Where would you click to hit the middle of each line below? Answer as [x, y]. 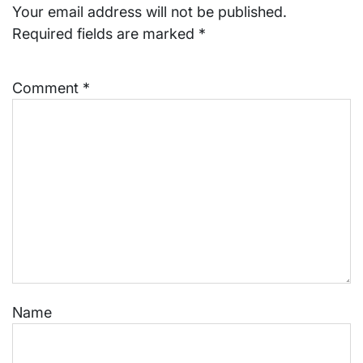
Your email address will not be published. [149, 12]
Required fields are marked [105, 34]
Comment [47, 88]
